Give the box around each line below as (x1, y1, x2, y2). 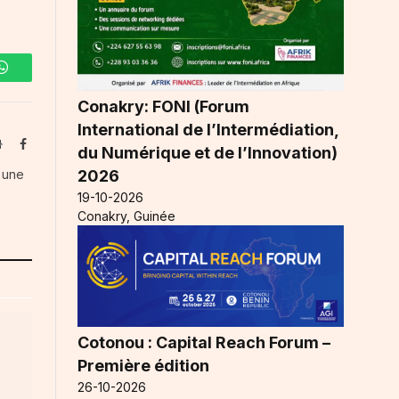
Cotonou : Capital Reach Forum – (77, 332, 330, 352)
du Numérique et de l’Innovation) (77, 142, 338, 162)
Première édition (77, 355, 209, 375)
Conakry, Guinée (77, 208, 175, 224)
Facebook (26, 137, 74, 151)
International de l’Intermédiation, (77, 119, 338, 139)
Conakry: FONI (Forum (77, 96, 249, 116)
